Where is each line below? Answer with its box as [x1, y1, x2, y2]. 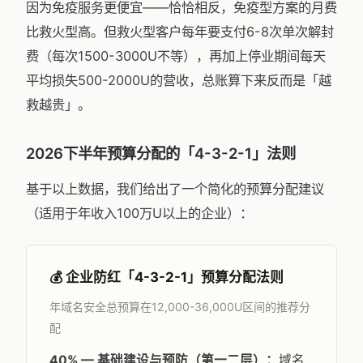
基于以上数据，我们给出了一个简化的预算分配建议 [26, 181, 324, 197]
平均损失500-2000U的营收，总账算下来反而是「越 [26, 72, 331, 88]
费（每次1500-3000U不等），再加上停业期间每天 [26, 48, 326, 64]
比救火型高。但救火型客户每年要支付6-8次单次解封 [26, 23, 334, 40]
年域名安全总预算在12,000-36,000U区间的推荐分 [49, 300, 310, 314]
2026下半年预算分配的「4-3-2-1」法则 [26, 144, 296, 162]
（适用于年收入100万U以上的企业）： [26, 205, 253, 221]
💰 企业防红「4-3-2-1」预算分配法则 [49, 269, 284, 285]
